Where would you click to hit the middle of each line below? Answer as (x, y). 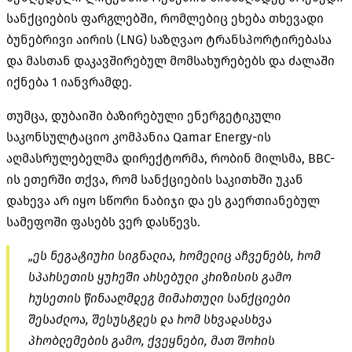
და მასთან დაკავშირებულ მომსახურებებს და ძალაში (170, 60)
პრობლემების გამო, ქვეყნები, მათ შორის (152, 340)
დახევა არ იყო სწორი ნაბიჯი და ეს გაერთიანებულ (163, 200)
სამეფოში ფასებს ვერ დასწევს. (103, 222)
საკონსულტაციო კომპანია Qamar (110, 137)
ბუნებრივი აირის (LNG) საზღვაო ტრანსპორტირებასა (169, 39)
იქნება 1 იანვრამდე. (69, 82)
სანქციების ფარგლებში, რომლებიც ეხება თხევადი (165, 18)
